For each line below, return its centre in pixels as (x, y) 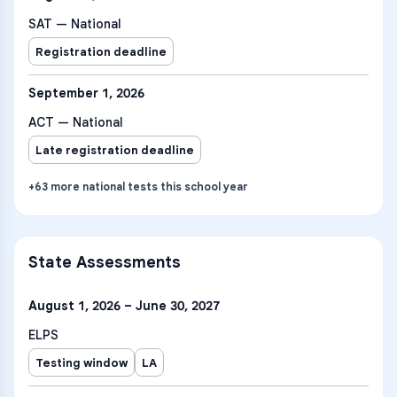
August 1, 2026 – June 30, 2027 (124, 306)
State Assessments (105, 262)
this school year (203, 187)
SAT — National (75, 24)
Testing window (82, 362)
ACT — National (76, 122)
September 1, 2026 (86, 93)
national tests (120, 187)
